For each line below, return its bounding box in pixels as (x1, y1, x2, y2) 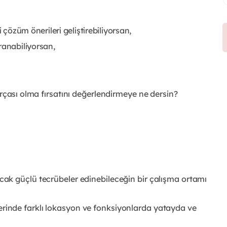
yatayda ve (153, 202, 197, 213)
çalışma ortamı (149, 173, 207, 184)
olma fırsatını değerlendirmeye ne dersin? (19, 88, 178, 99)
